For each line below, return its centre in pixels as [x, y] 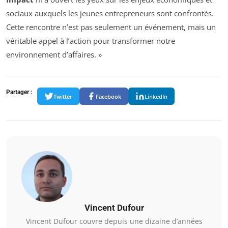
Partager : [19, 92]
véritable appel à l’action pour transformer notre [91, 41]
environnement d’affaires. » [54, 55]
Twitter [63, 96]
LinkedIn [156, 96]
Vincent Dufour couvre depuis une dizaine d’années [114, 221]
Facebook [108, 96]
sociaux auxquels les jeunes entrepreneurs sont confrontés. [110, 13]
